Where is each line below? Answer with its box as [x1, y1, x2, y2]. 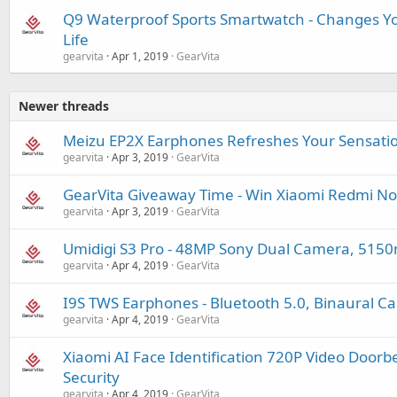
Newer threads [19, 97, 109, 114]
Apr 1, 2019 [112, 49, 168, 64]
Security [63, 367, 120, 387]
